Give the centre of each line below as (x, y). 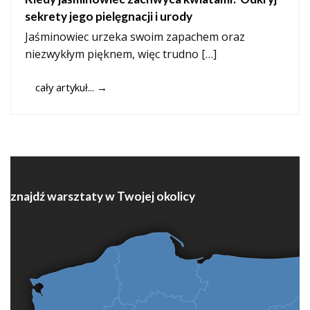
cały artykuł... (66, 87)
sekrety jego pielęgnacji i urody (109, 17)
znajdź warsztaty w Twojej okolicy (103, 197)
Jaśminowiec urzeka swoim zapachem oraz (135, 37)
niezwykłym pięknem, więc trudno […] (121, 54)
